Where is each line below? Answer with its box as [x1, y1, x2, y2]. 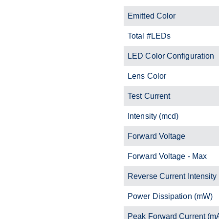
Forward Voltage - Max [128, 152, 207, 160]
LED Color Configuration [128, 51, 215, 60]
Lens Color [128, 71, 166, 80]
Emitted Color [128, 11, 176, 20]
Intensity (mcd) [128, 111, 179, 120]
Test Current [128, 91, 171, 100]
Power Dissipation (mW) [128, 192, 213, 200]
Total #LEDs [128, 31, 171, 40]
